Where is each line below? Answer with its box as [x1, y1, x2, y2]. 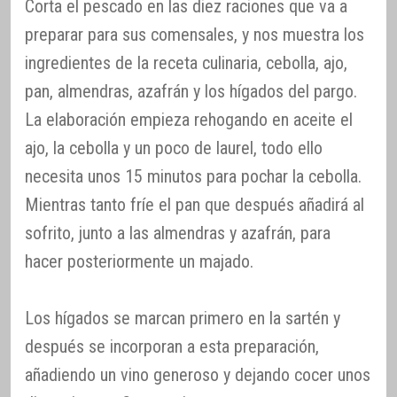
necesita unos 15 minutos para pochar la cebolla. [25, 166, 362, 188]
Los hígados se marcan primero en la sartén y [25, 307, 340, 330]
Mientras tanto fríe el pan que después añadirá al [25, 194, 364, 216]
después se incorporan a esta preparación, [25, 336, 319, 358]
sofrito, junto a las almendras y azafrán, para [25, 222, 331, 245]
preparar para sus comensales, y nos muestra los [25, 24, 364, 46]
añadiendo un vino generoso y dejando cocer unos [25, 364, 370, 386]
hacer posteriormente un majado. [25, 251, 253, 273]
